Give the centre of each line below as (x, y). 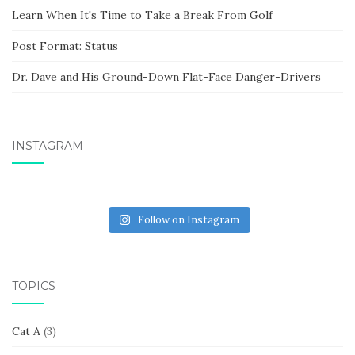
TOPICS (34, 286)
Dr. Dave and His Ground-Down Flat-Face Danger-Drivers (166, 77)
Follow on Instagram (189, 220)
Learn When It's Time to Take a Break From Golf (142, 15)
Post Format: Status (65, 46)
